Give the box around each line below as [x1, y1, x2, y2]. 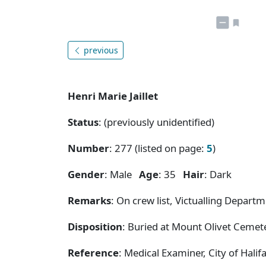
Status [68, 115, 99, 129]
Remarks [68, 193, 111, 207]
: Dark [204, 167, 236, 181]
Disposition [68, 219, 122, 233]
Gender [68, 167, 104, 181]
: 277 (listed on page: [109, 141, 207, 155]
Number [68, 141, 109, 155]
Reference [68, 245, 119, 259]
